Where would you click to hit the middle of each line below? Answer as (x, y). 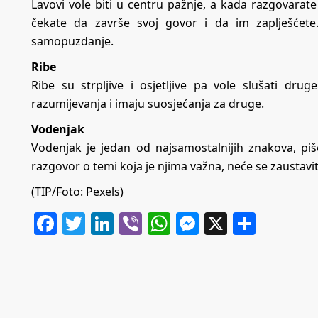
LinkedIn (160, 224)
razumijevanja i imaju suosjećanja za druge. (148, 104)
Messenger (258, 224)
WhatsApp (225, 224)
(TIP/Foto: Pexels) (77, 192)
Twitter (122, 224)
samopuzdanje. (72, 42)
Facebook (108, 224)
